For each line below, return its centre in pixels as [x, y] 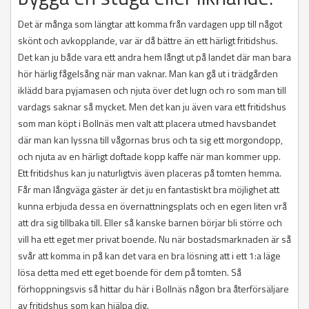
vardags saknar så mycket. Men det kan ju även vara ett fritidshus [152, 107]
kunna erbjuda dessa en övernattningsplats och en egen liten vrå [152, 206]
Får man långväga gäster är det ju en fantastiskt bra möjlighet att [149, 190]
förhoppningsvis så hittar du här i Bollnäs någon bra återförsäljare [153, 289]
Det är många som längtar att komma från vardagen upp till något [150, 24]
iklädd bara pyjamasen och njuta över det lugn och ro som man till [152, 90]
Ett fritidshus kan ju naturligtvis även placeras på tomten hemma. [150, 173]
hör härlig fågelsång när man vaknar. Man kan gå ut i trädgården [148, 74]
